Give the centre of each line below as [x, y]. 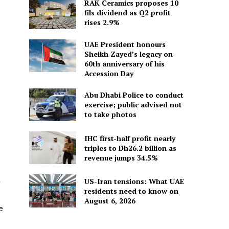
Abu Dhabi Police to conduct [134, 95]
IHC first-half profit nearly [130, 138]
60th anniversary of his [124, 63]
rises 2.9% [102, 22]
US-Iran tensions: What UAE [134, 181]
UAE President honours [125, 44]
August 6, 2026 [110, 200]
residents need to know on [131, 191]
